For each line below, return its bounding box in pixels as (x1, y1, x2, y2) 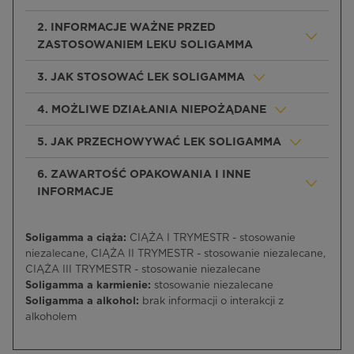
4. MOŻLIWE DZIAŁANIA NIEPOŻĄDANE (37, 104, 266, 115)
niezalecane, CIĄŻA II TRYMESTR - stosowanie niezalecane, (25, 249, 326, 259)
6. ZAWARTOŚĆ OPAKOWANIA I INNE (37, 169, 250, 180)
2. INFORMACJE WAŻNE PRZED (37, 22, 216, 33)
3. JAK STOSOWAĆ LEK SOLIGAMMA (37, 72, 245, 83)
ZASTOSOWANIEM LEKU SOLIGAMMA (37, 40, 253, 51)
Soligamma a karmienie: (25, 281, 154, 291)
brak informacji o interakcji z (142, 296, 284, 307)
